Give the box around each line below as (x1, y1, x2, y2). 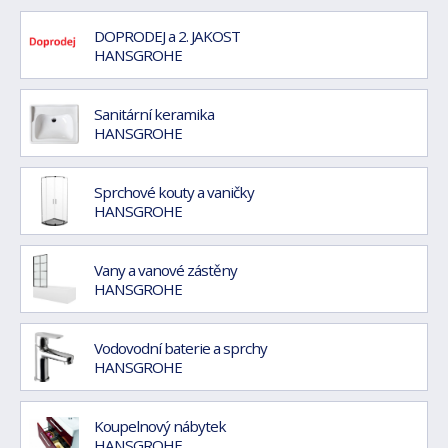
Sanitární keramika (94, 103, 214, 124)
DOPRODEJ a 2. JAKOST (94, 25, 240, 46)
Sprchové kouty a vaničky (94, 181, 254, 202)
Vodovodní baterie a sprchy (94, 337, 267, 358)
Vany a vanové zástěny (94, 259, 237, 280)
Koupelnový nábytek (94, 415, 226, 436)
